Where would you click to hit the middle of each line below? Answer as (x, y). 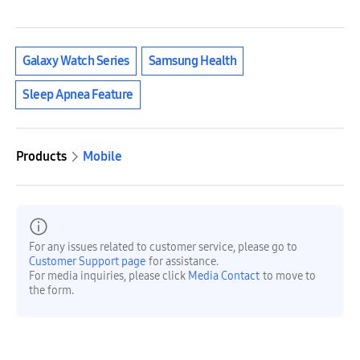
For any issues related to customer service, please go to (163, 247)
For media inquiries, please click (108, 276)
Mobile (102, 156)
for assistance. (184, 261)
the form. (51, 290)
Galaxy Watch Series (76, 60)
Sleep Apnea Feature (78, 94)
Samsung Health (192, 60)
